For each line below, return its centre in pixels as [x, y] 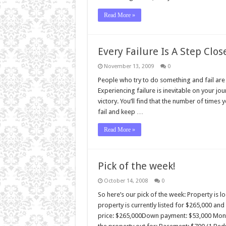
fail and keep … [120, 111]
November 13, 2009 [129, 66]
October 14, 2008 [126, 181]
